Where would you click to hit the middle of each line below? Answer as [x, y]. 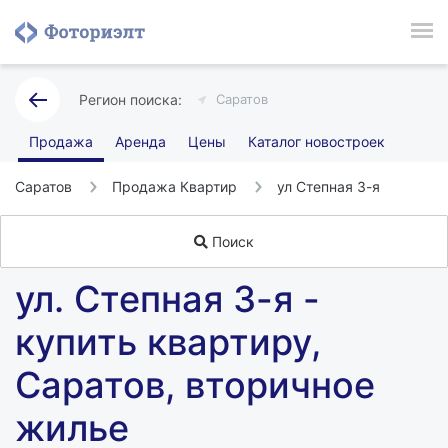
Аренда [140, 141]
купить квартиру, [168, 342]
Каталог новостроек [316, 141]
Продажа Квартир [174, 186]
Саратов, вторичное [195, 385]
